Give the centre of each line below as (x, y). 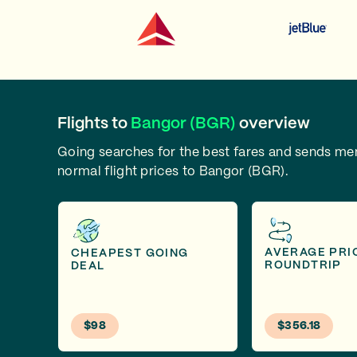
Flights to (94, 124)
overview (273, 124)
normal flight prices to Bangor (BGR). (173, 172)
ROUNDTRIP (303, 265)
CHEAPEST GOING (130, 253)
